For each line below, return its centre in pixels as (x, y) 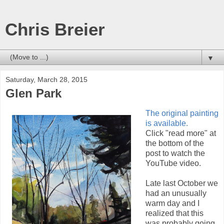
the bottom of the (174, 143)
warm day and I (172, 203)
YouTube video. (173, 163)
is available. (166, 123)
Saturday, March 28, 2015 (46, 79)
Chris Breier (55, 29)
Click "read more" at (180, 133)
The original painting (182, 113)
